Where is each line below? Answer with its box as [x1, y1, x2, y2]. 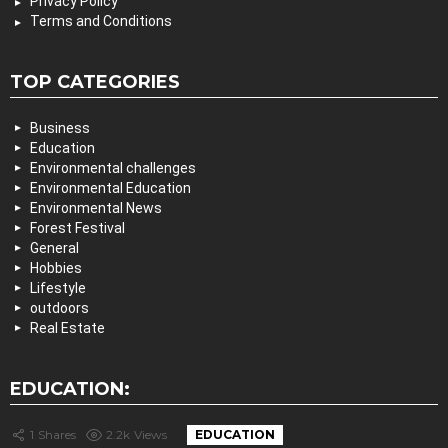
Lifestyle [30, 280, 86, 297]
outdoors [30, 300, 89, 317]
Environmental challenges [30, 160, 196, 177]
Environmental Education [30, 180, 191, 197]
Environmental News [30, 200, 162, 217]
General [30, 240, 79, 257]
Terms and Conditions [30, 13, 172, 30]
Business [30, 120, 90, 137]
